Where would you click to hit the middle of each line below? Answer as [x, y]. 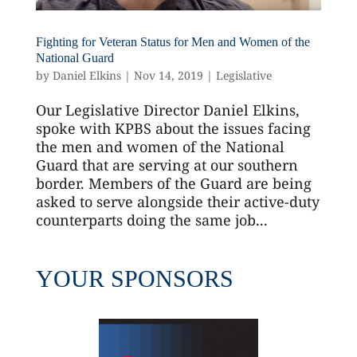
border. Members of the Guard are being [173, 183]
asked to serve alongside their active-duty [177, 201]
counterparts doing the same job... [151, 220]
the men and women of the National [160, 146]
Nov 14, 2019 [168, 75]
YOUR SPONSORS [134, 278]
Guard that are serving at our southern [167, 165]
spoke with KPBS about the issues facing [173, 128]
